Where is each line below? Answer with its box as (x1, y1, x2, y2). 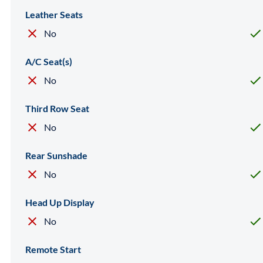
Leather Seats (25, 8, 83, 20)
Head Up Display (25, 196, 95, 208)
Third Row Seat (25, 102, 89, 114)
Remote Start (25, 243, 81, 255)
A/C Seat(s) (25, 55, 72, 67)
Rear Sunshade (25, 149, 87, 161)
